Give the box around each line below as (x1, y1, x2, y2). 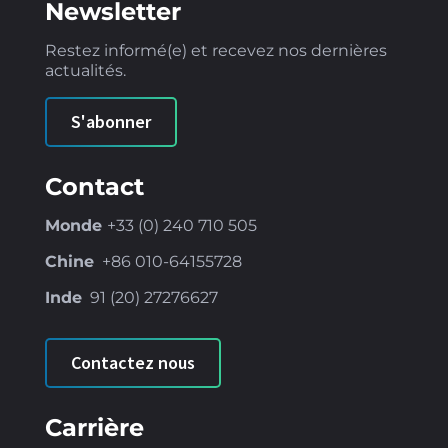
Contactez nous (70, 351, 195, 374)
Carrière (44, 413, 144, 442)
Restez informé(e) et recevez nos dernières (44, 41, 387, 60)
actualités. (44, 61, 126, 80)
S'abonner (70, 110, 151, 133)
